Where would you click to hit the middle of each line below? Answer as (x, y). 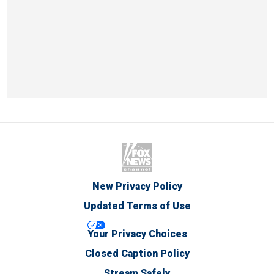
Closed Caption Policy (137, 254)
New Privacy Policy (137, 186)
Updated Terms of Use (137, 206)
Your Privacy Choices (137, 234)
